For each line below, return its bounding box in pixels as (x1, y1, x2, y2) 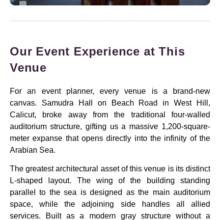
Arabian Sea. (10, 145, 55, 154)
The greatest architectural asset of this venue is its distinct (10, 165, 210, 173)
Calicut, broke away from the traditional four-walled (10, 110, 210, 119)
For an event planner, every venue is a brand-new (10, 86, 210, 95)
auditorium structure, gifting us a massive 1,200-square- (10, 122, 210, 131)
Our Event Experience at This (10, 44, 185, 58)
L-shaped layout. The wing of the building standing (10, 176, 210, 185)
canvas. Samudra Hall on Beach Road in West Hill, (10, 98, 210, 107)
